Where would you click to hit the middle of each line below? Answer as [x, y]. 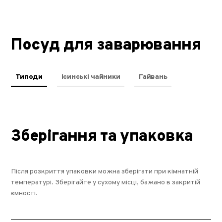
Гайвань [153, 77]
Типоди [29, 77]
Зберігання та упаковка [102, 137]
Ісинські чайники [91, 77]
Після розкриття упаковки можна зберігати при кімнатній [105, 172]
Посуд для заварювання [106, 46]
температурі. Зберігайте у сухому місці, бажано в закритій [106, 183]
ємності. [25, 194]
